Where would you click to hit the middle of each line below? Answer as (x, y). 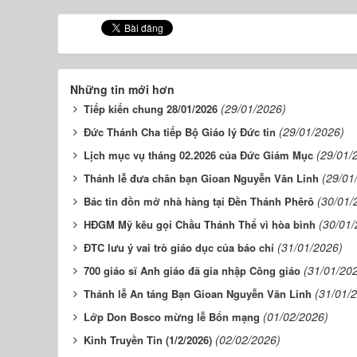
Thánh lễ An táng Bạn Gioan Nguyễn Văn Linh (198, 293)
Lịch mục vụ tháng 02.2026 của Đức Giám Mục (198, 155)
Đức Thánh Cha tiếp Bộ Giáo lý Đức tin (180, 131)
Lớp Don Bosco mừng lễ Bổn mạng (172, 316)
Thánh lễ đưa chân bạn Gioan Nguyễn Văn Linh (201, 178)
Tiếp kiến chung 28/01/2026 (151, 108)
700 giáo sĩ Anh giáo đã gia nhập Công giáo (192, 270)
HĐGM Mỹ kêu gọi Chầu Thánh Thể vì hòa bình (200, 224)
